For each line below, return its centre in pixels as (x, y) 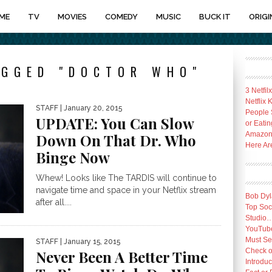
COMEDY (121, 17)
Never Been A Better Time (122, 257)
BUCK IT (215, 17)
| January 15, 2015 (89, 241)
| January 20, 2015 (90, 108)
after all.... (54, 202)
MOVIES (72, 17)
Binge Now (73, 157)
